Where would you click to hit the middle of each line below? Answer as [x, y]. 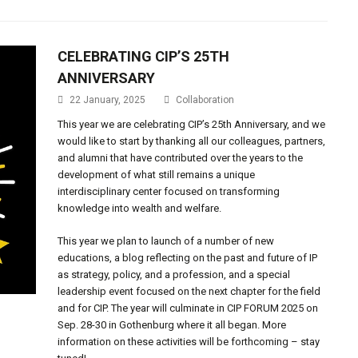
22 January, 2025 [108, 100]
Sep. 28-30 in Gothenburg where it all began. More [172, 325]
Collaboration [205, 100]
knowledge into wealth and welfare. [140, 208]
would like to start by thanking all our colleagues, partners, [192, 141]
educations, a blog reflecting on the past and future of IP [188, 258]
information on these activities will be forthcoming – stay [189, 342]
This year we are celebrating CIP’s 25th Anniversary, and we [192, 124]
